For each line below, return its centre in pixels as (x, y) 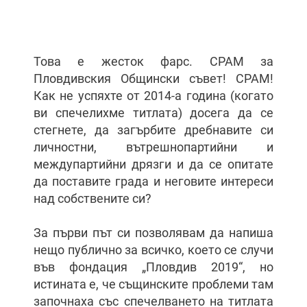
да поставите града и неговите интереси (153, 181)
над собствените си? (93, 198)
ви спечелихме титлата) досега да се (153, 113)
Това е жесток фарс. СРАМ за (153, 61)
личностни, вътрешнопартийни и (153, 147)
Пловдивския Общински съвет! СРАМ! (153, 78)
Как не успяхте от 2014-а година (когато (153, 96)
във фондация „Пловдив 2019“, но (153, 267)
